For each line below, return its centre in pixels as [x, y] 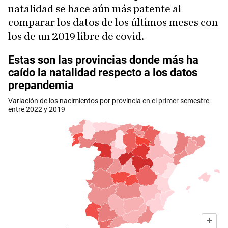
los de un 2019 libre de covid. [76, 36]
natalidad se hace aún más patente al [95, 9]
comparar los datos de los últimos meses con [113, 22]
